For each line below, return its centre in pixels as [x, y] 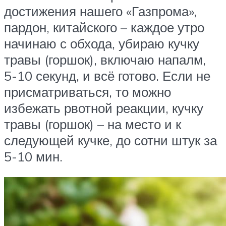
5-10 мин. [33, 156]
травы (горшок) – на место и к [93, 124]
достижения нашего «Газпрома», [100, 11]
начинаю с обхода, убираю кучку [102, 43]
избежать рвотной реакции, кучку [104, 108]
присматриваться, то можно [88, 92]
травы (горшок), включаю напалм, [105, 59]
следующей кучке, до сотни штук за [110, 140]
